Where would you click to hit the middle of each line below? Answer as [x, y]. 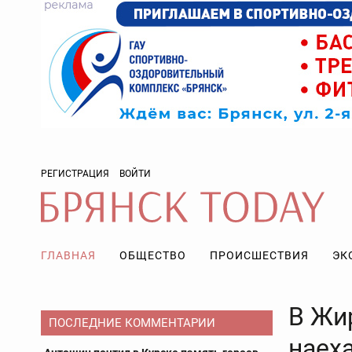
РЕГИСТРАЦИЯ [75, 174]
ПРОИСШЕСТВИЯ [259, 255]
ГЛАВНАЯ [68, 255]
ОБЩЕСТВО [153, 255]
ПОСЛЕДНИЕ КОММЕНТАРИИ [132, 323]
